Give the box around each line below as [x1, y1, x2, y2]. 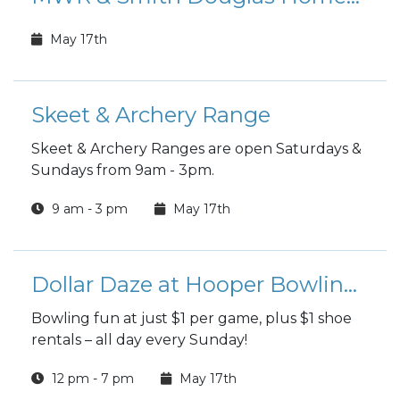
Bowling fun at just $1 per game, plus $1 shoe [31, 310, 352, 327]
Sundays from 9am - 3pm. [31, 162, 218, 179]
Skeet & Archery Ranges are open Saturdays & [31, 140, 362, 157]
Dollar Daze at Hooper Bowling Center [344, 271, 357, 297]
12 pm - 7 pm [48, 371, 134, 387]
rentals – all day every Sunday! [31, 331, 247, 348]
